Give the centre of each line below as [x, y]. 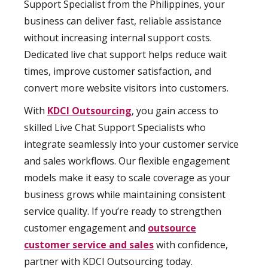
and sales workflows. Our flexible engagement [127, 161]
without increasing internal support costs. [118, 38]
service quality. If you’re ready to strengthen [123, 211]
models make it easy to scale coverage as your [127, 178]
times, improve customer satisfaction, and [118, 71]
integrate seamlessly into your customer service [131, 144]
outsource [172, 228]
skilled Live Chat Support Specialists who [115, 127]
